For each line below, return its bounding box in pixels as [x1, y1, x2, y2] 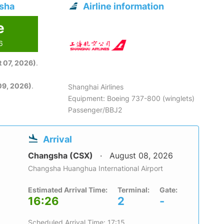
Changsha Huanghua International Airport [28, 164, 163, 173]
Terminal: [117, 185, 149, 194]
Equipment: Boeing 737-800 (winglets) [68, 94, 195, 103]
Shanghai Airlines [68, 82, 124, 91]
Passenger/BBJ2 [68, 105, 122, 114]
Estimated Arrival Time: [28, 185, 107, 194]
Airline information [83, 1, 164, 12]
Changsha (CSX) [28, 150, 95, 161]
